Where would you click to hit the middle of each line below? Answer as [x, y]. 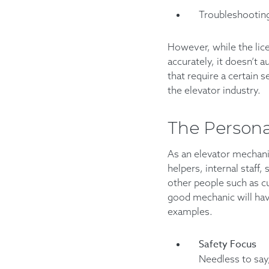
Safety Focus [227, 244]
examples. [190, 211]
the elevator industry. [214, 90]
